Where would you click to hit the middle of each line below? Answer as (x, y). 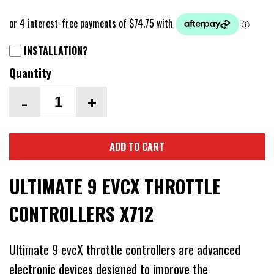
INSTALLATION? (56, 51)
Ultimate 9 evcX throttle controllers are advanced (125, 250)
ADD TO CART (137, 147)
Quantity (30, 73)
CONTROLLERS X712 (81, 214)
